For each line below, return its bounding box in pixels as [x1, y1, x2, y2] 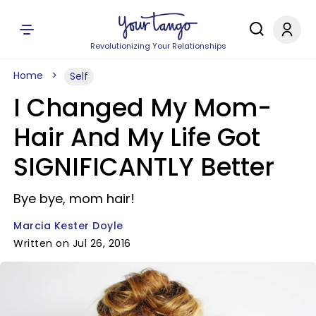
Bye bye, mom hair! [13, 190, 135, 207]
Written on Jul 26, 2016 [13, 236, 131, 250]
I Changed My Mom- [13, 90, 272, 125]
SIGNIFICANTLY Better [13, 150, 274, 184]
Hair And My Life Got [13, 120, 260, 154]
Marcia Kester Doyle [13, 219, 123, 233]
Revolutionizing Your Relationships [90, 40, 226, 51]
